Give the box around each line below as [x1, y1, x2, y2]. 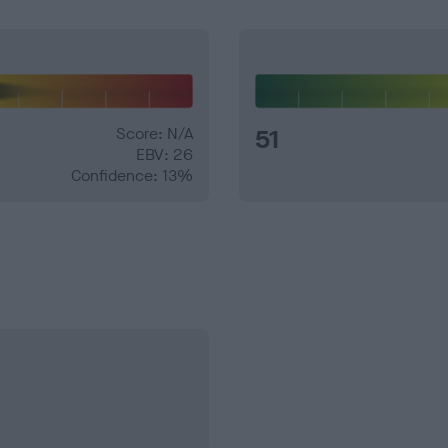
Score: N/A [116, 123, 193, 145]
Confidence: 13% [71, 165, 193, 187]
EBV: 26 [136, 144, 193, 166]
